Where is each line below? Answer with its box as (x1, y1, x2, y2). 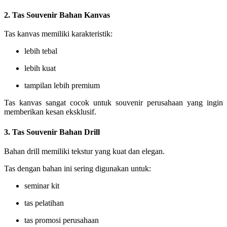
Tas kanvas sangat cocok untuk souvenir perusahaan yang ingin (4, 98, 223, 107)
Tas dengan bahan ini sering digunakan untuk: (4, 164, 151, 173)
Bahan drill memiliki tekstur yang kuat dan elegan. (4, 146, 165, 156)
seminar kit (24, 181, 59, 190)
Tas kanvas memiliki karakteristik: (4, 29, 112, 39)
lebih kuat (24, 64, 56, 73)
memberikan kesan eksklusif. (4, 107, 96, 117)
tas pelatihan (24, 198, 64, 207)
